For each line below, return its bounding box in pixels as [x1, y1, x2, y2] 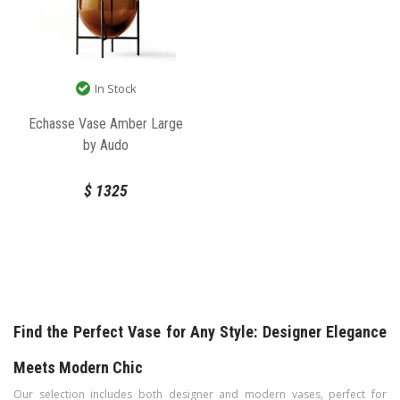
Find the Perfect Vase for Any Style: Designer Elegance [13, 322, 387, 342]
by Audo [83, 137, 129, 154]
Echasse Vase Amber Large [29, 115, 183, 133]
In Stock [91, 80, 137, 97]
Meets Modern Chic [13, 358, 143, 378]
